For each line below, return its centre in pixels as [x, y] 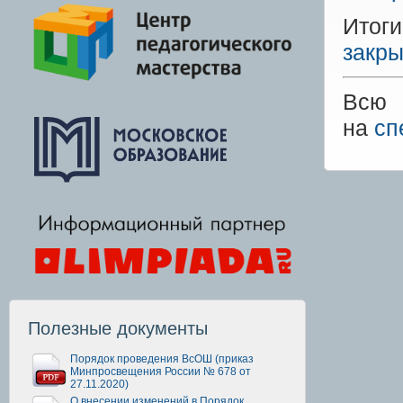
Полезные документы [118, 328]
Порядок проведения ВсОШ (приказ [162, 358]
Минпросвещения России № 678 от [161, 371]
